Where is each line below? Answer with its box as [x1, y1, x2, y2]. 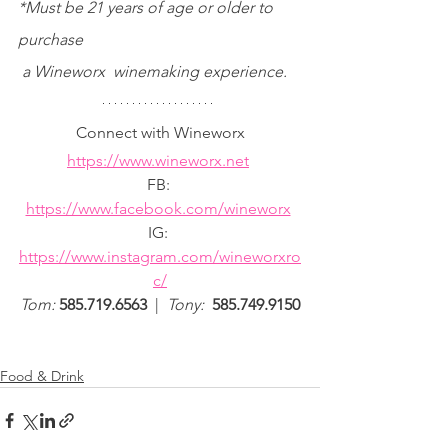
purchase [18, 29, 83, 49]
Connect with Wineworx [75, 122, 245, 142]
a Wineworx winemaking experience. [22, 61, 287, 81]
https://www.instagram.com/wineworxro [19, 246, 301, 266]
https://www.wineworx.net [67, 150, 249, 170]
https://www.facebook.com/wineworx [25, 198, 291, 218]
